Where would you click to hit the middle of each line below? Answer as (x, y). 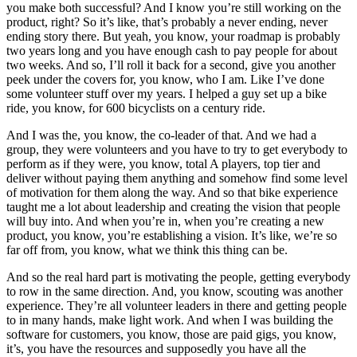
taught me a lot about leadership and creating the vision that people (173, 207)
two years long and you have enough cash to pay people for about (172, 51)
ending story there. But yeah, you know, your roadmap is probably (173, 37)
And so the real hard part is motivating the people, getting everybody (178, 277)
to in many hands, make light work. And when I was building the (170, 320)
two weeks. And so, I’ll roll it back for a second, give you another (171, 65)
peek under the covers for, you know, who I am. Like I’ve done (165, 80)
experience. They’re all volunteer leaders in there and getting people (177, 306)
